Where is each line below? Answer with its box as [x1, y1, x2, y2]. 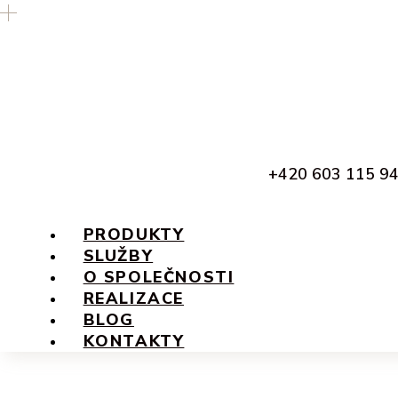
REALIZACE [83, 287, 184, 309]
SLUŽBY [83, 244, 154, 267]
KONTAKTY [83, 330, 185, 352]
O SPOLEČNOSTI [83, 266, 235, 288]
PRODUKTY [83, 223, 185, 245]
